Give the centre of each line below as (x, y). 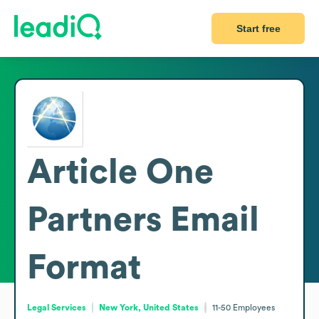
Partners (94, 220)
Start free (258, 28)
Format (84, 267)
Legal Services (57, 307)
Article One (120, 172)
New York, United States (149, 307)
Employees (253, 307)
